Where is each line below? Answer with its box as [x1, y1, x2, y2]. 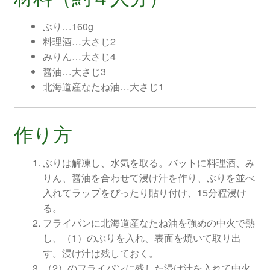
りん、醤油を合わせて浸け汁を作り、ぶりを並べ [42, 171, 255, 185]
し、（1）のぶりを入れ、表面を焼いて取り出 [42, 231, 241, 245]
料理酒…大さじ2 [42, 34, 116, 48]
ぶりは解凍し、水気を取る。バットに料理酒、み [42, 155, 255, 170]
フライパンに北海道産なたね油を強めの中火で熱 [42, 216, 255, 230]
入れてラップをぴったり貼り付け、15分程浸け [42, 186, 246, 200]
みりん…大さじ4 [42, 49, 116, 63]
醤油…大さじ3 [42, 64, 106, 78]
